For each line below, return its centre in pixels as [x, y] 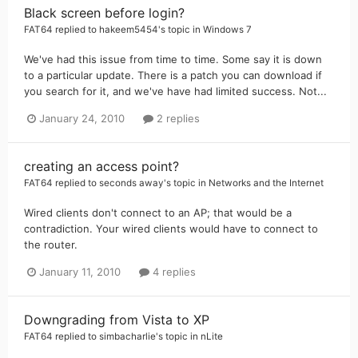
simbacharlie [127, 336]
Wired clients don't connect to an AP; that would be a [158, 212]
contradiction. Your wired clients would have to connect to [171, 228]
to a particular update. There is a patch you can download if [173, 75]
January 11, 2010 [80, 271]
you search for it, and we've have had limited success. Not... [175, 91]
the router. [51, 244]
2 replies [177, 118]
